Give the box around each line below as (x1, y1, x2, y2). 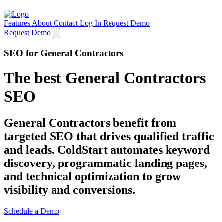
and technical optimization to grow (4, 169, 181, 183)
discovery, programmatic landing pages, (4, 156, 207, 169)
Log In (80, 19, 103, 27)
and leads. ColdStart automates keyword (4, 143, 210, 156)
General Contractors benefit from (4, 116, 176, 129)
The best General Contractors (4, 69, 206, 87)
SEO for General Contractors (4, 47, 123, 58)
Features (4, 19, 32, 27)
